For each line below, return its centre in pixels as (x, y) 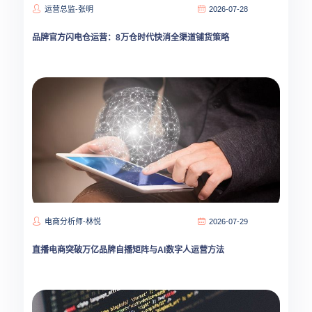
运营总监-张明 (69, 9)
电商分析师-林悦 (73, 221)
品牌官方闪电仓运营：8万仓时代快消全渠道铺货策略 (131, 38)
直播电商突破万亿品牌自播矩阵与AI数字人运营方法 (128, 250)
